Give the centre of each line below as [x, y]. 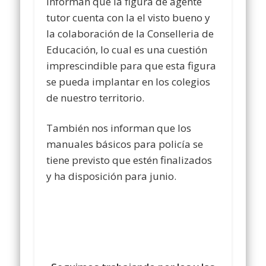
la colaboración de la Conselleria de [130, 34]
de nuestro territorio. [96, 98]
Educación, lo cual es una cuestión [127, 50]
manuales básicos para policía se [125, 144]
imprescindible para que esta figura [132, 66]
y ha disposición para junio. [112, 176]
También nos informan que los [119, 128]
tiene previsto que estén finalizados [129, 160]
